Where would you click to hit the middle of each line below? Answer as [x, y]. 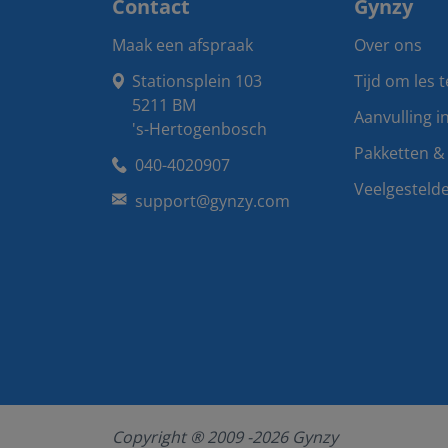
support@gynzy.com [212, 201]
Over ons [388, 45]
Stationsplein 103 [197, 81]
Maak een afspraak [182, 45]
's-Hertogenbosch [199, 129]
